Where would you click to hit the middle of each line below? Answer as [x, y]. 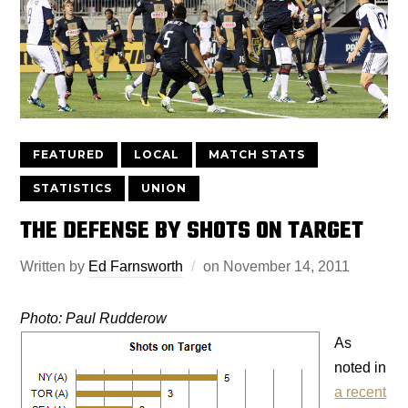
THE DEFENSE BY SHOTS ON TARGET [192, 232]
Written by [55, 267]
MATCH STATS [257, 155]
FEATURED [69, 155]
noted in [361, 368]
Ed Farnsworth [136, 267]
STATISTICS [73, 189]
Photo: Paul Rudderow [94, 319]
